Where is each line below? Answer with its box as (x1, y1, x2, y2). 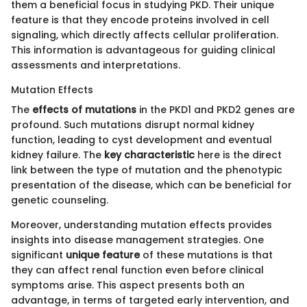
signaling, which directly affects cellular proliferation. (11, 27, 278, 42)
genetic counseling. (11, 193, 108, 207)
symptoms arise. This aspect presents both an (11, 278, 245, 292)
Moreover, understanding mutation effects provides (11, 217, 272, 232)
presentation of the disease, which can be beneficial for (11, 177, 292, 192)
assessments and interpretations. (11, 58, 180, 72)
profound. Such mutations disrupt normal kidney (11, 117, 254, 132)
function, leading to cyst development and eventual (11, 132, 272, 147)
